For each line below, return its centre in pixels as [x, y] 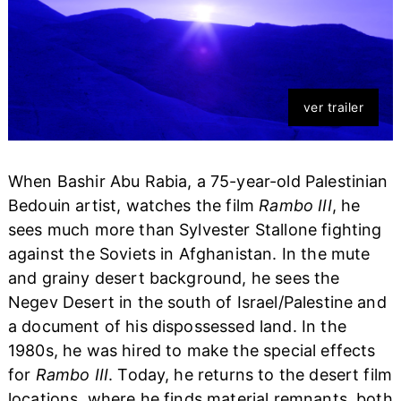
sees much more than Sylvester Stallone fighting [195, 229]
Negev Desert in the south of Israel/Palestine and [197, 302]
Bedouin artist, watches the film [133, 205]
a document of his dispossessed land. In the [177, 326]
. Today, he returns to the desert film [251, 374]
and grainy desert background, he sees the [174, 277]
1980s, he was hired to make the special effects [192, 350]
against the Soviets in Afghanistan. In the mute [189, 253]
